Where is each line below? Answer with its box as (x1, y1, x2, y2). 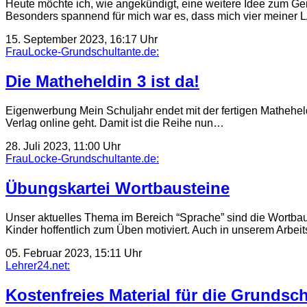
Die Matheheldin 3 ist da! (5, 72, 199, 91)
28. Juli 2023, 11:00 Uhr (5, 140, 121, 153)
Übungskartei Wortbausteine (5, 178, 230, 197)
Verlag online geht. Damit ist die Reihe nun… (5, 117, 224, 130)
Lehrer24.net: (5, 259, 70, 271)
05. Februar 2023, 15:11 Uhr (5, 247, 142, 259)
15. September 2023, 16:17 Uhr (5, 34, 158, 46)
